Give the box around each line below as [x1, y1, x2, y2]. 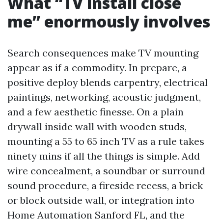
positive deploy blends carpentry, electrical [7, 76, 208, 88]
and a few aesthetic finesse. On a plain [7, 106, 184, 118]
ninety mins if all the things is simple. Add [7, 150, 200, 162]
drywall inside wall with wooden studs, [7, 120, 187, 133]
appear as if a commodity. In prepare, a [7, 61, 187, 74]
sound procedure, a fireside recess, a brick [7, 179, 203, 192]
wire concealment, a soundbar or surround [7, 165, 205, 177]
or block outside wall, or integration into [7, 194, 194, 206]
